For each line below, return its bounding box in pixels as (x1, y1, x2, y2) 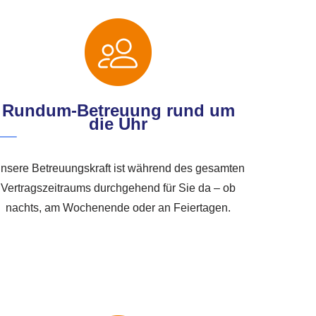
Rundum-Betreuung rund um (1, 101, 235, 121)
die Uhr (89, 114, 148, 134)
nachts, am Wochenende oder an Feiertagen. (6, 202, 231, 214)
